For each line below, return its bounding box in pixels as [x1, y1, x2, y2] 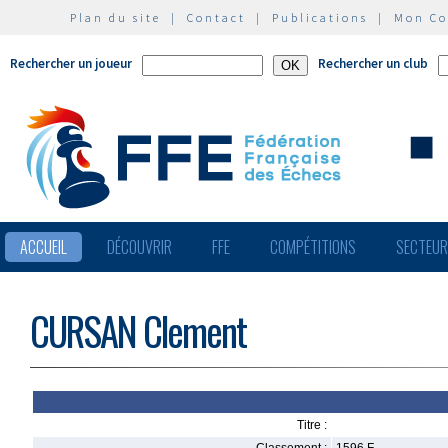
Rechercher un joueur [10, 55, 132, 72]
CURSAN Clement [30, 302, 246, 359]
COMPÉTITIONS [270, 235, 356, 259]
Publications [272, 10, 368, 25]
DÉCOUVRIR [107, 235, 172, 259]
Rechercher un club [318, 55, 428, 72]
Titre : [297, 418, 327, 432]
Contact [187, 10, 246, 25]
